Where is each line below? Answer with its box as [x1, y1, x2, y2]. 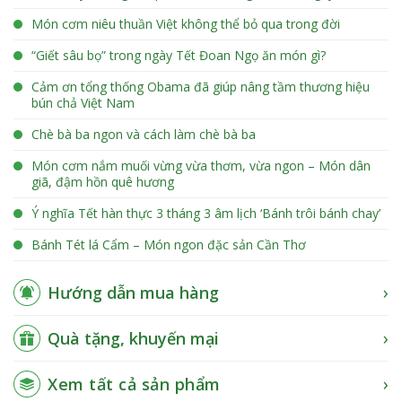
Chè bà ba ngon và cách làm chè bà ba [31, 126, 256, 144]
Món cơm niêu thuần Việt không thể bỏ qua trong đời [31, 15, 340, 33]
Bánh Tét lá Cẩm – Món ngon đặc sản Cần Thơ [31, 236, 306, 254]
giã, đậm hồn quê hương [31, 173, 174, 191]
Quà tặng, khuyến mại [48, 328, 219, 350]
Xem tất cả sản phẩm [48, 373, 221, 396]
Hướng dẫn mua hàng [48, 282, 219, 304]
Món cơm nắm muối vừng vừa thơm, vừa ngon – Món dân [31, 157, 371, 175]
